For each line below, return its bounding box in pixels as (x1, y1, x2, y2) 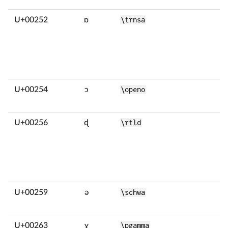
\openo (121, 85, 146, 94)
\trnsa (121, 16, 146, 24)
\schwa (121, 188, 146, 196)
